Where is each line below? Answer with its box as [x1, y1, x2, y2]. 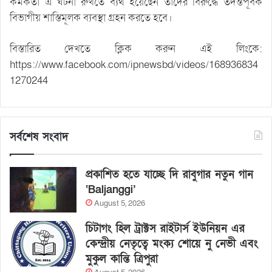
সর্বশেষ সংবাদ [10, 129, 69, 144]
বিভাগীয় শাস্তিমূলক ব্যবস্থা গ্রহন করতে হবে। [10, 10, 172, 25]
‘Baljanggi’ [86, 182, 135, 197]
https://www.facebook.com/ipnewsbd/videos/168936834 [10, 57, 258, 72]
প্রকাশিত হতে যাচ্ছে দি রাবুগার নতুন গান [86, 167, 253, 182]
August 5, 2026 [94, 197, 145, 209]
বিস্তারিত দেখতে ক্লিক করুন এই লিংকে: [10, 41, 262, 56]
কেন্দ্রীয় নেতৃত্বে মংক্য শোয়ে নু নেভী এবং [86, 236, 258, 251]
